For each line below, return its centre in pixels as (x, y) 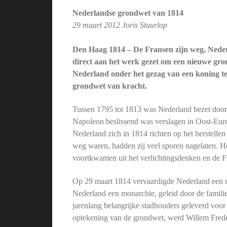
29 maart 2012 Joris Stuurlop (120, 25)
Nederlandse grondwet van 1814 (128, 13)
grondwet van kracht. (110, 86)
